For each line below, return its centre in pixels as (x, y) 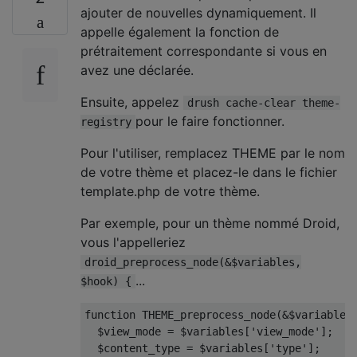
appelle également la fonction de (180, 31)
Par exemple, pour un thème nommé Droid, (210, 223)
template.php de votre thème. (170, 191)
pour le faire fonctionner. (210, 121)
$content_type (135, 348)
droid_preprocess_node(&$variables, (193, 262)
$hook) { (106, 281)
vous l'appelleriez (133, 242)
